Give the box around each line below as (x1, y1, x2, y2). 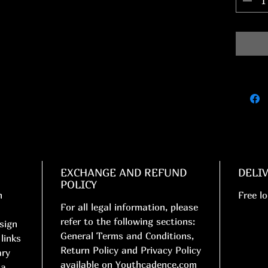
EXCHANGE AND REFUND (60, 166, 187, 179)
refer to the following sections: (60, 215, 195, 228)
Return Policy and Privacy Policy (60, 244, 201, 257)
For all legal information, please (60, 201, 198, 214)
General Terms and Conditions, (60, 230, 194, 242)
